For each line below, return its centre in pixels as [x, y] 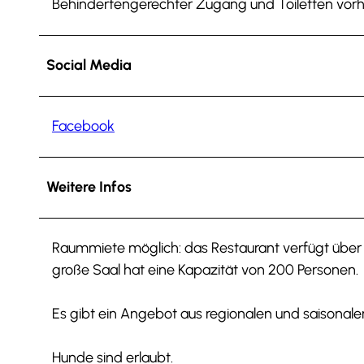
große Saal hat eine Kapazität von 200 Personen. [205, 269]
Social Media [89, 65]
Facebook [83, 126]
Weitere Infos [89, 186]
